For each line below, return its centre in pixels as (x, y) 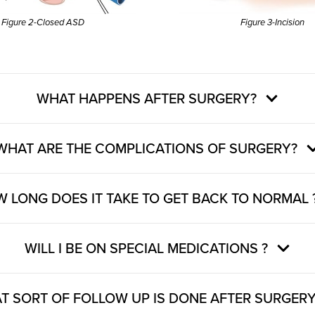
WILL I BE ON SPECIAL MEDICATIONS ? (146, 247)
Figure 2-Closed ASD (43, 22)
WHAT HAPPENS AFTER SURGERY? (146, 98)
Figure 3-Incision (272, 22)
